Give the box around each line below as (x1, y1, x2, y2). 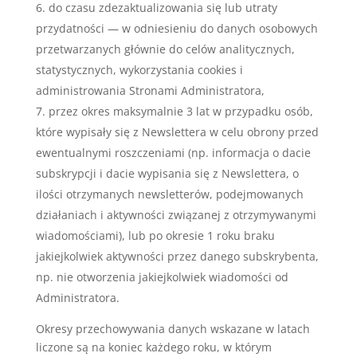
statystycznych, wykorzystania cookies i (35, 62, 243, 77)
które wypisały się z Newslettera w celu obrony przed (35, 124, 319, 139)
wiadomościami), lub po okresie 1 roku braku (35, 228, 275, 243)
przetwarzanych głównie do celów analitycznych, (35, 41, 295, 57)
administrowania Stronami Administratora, (35, 83, 265, 98)
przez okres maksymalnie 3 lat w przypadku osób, (48, 104, 313, 119)
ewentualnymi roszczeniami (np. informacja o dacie (35, 145, 311, 160)
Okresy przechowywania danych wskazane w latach (35, 321, 310, 336)
